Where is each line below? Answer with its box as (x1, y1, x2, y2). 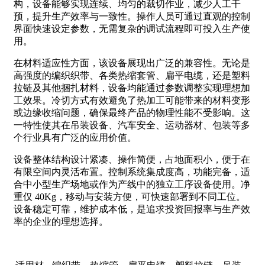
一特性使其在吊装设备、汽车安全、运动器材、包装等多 (14, 120, 250, 130)
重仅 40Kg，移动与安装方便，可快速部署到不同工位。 (14, 192, 245, 202)
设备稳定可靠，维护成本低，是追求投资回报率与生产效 (14, 204, 250, 214)
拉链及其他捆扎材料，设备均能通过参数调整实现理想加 (14, 83, 250, 93)
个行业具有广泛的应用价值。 (14, 132, 137, 143)
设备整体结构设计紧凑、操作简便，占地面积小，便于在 (14, 154, 250, 164)
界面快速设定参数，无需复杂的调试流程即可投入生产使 (14, 24, 250, 34)
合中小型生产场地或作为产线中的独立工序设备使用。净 (14, 179, 250, 189)
